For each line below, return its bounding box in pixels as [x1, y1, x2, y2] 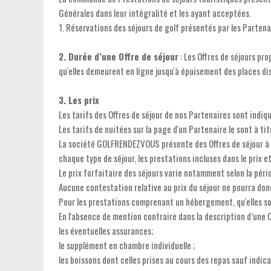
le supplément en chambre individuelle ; [59, 238, 195, 252]
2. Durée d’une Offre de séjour [59, 50, 178, 63]
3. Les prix [59, 93, 99, 106]
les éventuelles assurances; [59, 224, 153, 237]
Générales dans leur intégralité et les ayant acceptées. [59, 6, 251, 19]
